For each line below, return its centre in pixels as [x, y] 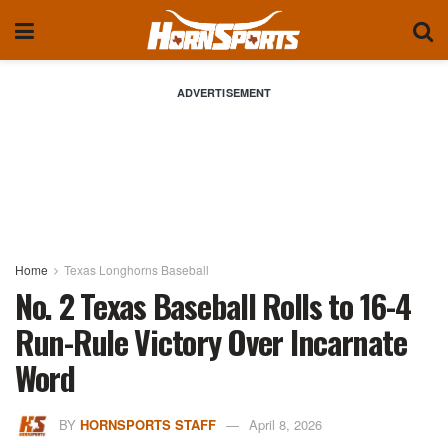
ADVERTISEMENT [224, 92]
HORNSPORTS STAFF [148, 424]
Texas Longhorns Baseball [136, 269]
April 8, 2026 [285, 424]
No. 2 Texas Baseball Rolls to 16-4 [213, 305]
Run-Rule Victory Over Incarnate [211, 341]
